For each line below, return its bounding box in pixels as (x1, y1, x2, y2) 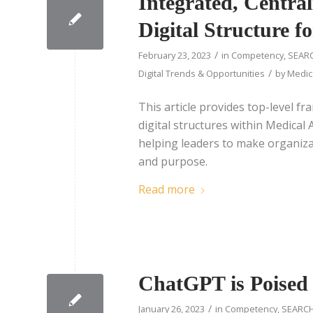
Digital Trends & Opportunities (138, 67, 265, 80)
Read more (138, 181, 195, 197)
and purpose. (138, 153, 208, 169)
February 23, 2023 (138, 49, 211, 62)
